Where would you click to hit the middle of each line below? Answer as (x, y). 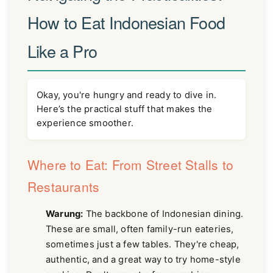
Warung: (65, 214)
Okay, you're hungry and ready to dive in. (127, 95)
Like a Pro (62, 51)
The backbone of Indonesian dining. (163, 214)
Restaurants (64, 186)
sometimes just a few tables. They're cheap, (143, 244)
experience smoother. (85, 123)
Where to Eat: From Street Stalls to (131, 164)
